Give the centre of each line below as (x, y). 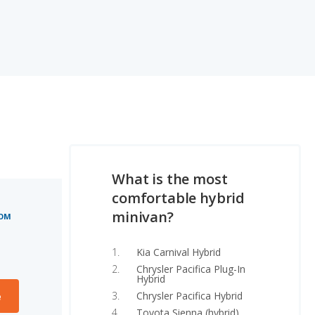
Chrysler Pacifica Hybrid (189, 296)
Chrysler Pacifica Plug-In (191, 269)
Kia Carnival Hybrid (179, 252)
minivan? (143, 217)
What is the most (170, 179)
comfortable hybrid (179, 198)
